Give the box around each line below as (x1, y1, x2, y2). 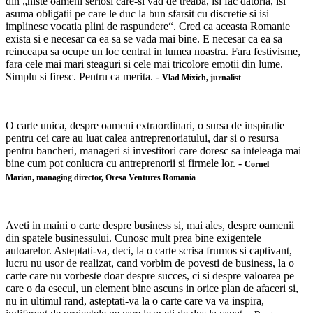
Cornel (245, 159, 269, 170)
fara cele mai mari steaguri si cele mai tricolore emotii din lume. (6, 58, 283, 71)
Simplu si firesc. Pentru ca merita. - (6, 71, 162, 83)
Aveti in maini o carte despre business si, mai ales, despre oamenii (6, 219, 294, 232)
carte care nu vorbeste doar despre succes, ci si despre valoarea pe (6, 270, 294, 282)
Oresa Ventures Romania (105, 173, 196, 183)
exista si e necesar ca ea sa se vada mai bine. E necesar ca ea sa (6, 33, 282, 45)
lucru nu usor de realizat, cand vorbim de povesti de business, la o (6, 257, 294, 270)
